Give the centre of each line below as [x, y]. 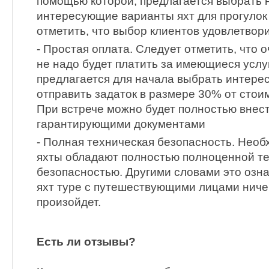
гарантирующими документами [121, 124]
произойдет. [69, 202]
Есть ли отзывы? [86, 241]
